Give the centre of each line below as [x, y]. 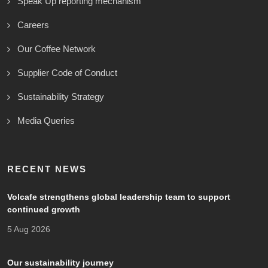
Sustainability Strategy [61, 97]
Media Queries [46, 121]
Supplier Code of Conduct [67, 73]
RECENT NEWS [47, 169]
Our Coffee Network [57, 49]
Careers [33, 25]
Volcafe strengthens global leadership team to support [119, 197]
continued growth [44, 210]
